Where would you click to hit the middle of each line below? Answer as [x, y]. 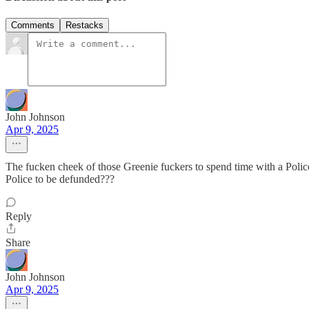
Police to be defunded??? [60, 179]
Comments [33, 26]
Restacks [84, 26]
